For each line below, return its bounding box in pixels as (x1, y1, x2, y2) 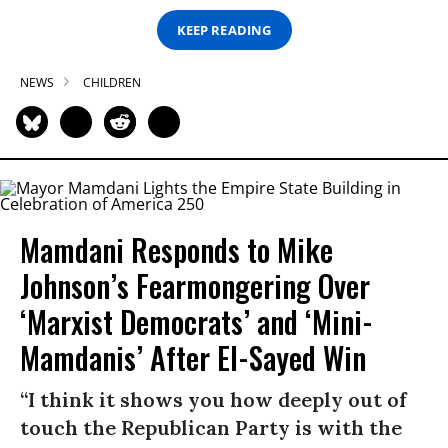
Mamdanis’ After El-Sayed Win (20, 335, 366, 381)
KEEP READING (177, 20, 271, 39)
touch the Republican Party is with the (20, 415, 402, 441)
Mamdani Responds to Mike (20, 227, 333, 273)
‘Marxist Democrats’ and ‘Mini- (20, 299, 373, 345)
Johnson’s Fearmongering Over (20, 263, 370, 309)
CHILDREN (83, 74, 141, 92)
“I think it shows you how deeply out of (20, 387, 407, 413)
